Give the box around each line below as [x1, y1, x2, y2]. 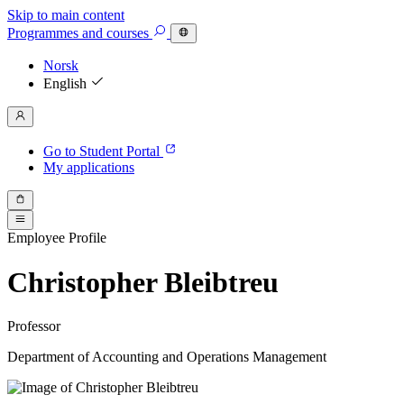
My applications [43, 159, 134, 175]
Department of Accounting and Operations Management [7, 349, 326, 365]
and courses [78, 25, 152, 41]
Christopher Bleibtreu [7, 265, 279, 298]
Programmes [7, 25, 78, 41]
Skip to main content [7, 7, 124, 23]
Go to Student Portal [43, 142, 163, 159]
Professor [7, 318, 60, 335]
